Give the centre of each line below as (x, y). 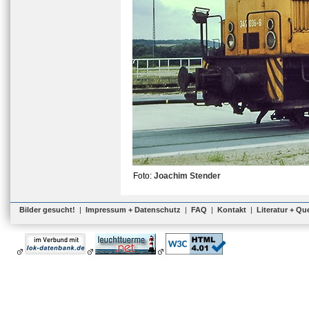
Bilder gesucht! (47, 210)
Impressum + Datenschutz (133, 210)
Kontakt (232, 210)
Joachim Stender (187, 176)
